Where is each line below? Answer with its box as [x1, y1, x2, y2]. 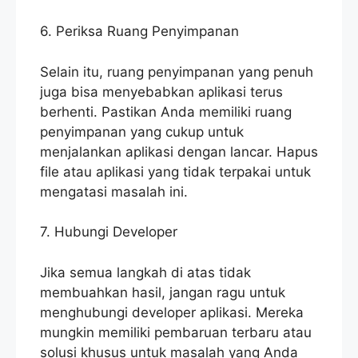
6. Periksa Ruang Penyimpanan [40, 23, 239, 40]
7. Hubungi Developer [40, 224, 177, 241]
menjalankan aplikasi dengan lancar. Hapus [40, 143, 318, 160]
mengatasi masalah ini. [40, 183, 188, 200]
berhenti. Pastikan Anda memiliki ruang [40, 103, 292, 120]
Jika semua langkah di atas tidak [40, 264, 251, 280]
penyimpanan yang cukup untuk [40, 123, 244, 140]
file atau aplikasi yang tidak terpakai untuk [40, 163, 311, 180]
